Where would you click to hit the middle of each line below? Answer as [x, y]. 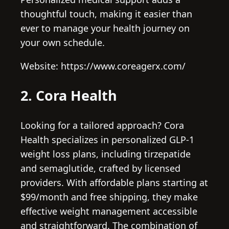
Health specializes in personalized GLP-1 [107, 139]
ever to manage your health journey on [105, 28]
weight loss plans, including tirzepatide [106, 154]
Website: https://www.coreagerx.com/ [103, 66]
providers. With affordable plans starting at [114, 182]
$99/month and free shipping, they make [109, 197]
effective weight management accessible [109, 211]
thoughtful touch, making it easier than [106, 14]
